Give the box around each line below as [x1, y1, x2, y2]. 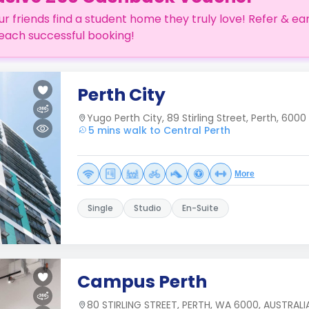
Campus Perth [77, 270, 207, 294]
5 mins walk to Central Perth [88, 123, 230, 137]
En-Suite [182, 202, 219, 214]
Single [88, 202, 113, 214]
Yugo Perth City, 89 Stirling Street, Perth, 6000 [87, 111, 306, 125]
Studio [134, 202, 161, 214]
